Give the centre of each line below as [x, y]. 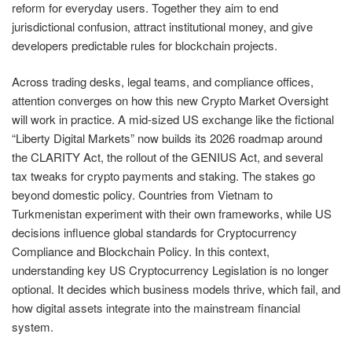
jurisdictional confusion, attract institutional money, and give [162, 26]
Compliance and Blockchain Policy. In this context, [141, 251]
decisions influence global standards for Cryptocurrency [154, 233]
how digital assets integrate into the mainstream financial [156, 308]
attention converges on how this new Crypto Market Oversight [170, 101]
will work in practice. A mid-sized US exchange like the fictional [173, 119]
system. [33, 327]
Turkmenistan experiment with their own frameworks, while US [172, 214]
